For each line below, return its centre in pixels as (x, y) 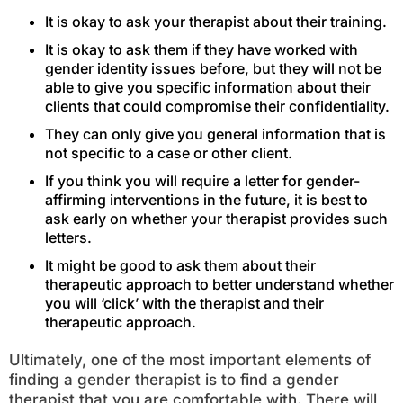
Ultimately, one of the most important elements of (190, 360)
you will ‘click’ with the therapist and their (184, 303)
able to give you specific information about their (208, 87)
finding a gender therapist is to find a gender (174, 380)
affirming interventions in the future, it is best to (206, 200)
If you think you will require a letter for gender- (202, 181)
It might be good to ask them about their (180, 265)
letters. (68, 237)
